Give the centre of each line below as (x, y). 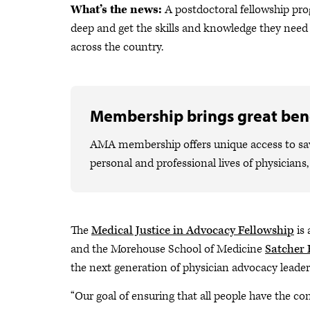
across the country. (117, 47)
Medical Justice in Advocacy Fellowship (193, 230)
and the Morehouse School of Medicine (168, 249)
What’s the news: (116, 10)
